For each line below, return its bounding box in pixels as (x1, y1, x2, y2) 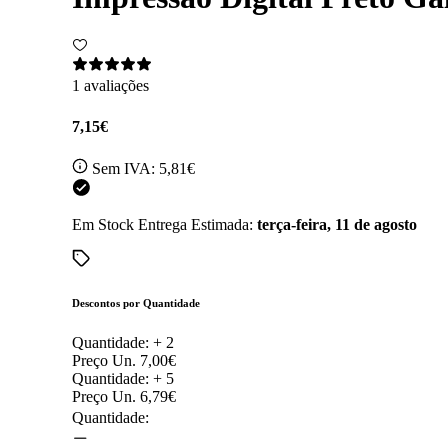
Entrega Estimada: (138, 215, 257, 233)
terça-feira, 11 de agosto (257, 215, 417, 233)
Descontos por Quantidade (72, 296, 200, 309)
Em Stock (72, 215, 134, 233)
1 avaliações (72, 77, 149, 95)
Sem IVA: (92, 159, 159, 177)
